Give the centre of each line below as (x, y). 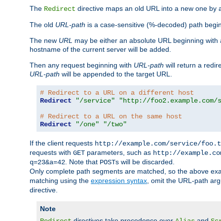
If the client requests (62, 143)
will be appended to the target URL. (116, 74)
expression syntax (119, 181)
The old (42, 25)
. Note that (82, 162)
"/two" (115, 125)
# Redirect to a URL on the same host (111, 117)
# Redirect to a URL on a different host (117, 93)
